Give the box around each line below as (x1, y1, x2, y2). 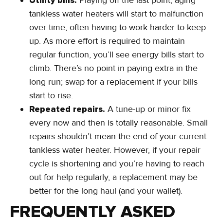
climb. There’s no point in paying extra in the (29, 63, 198, 74)
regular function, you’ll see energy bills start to (29, 49, 204, 60)
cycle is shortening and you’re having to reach (29, 158, 204, 169)
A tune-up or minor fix (108, 104, 191, 115)
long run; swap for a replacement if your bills (29, 76, 198, 88)
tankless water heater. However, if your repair (29, 145, 200, 156)
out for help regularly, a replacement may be (29, 172, 198, 183)
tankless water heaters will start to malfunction (29, 8, 203, 19)
